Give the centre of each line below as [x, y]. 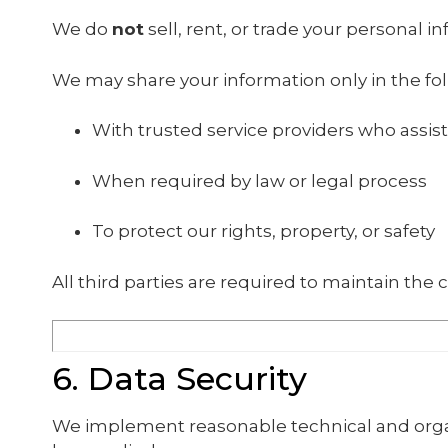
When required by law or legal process [259, 180]
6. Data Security [179, 378]
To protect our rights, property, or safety [263, 231]
